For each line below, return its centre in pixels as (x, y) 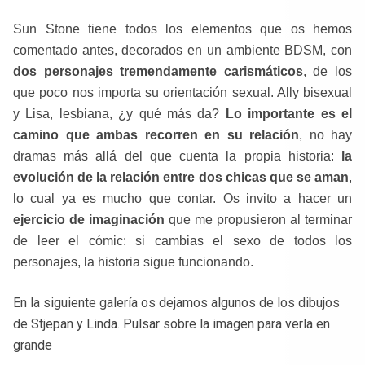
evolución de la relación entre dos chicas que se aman (181, 177)
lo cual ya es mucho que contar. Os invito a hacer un (182, 198)
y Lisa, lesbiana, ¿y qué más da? (119, 113)
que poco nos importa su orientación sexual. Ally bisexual (182, 92)
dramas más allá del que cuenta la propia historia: (177, 156)
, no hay (325, 134)
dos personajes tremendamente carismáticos (158, 71)
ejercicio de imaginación (89, 219)
